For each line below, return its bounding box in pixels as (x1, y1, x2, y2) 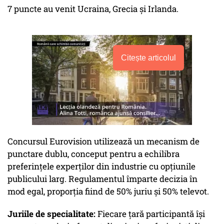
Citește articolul (121, 53, 176, 62)
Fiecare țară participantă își (95, 208, 205, 220)
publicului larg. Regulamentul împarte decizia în (7, 173, 197, 185)
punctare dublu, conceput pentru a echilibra (7, 148, 179, 160)
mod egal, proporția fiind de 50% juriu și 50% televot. (7, 185, 209, 197)
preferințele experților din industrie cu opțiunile (7, 160, 195, 172)
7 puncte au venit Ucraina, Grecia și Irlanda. (7, 3, 180, 15)
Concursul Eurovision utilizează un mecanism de (7, 135, 199, 147)
